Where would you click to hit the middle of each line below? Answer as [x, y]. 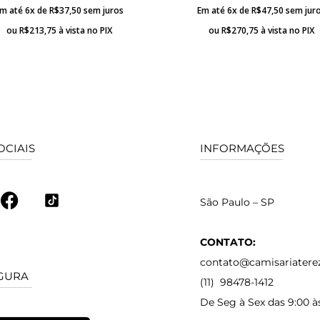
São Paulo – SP [237, 202]
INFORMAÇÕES [242, 149]
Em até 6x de [224, 11]
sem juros [103, 11]
